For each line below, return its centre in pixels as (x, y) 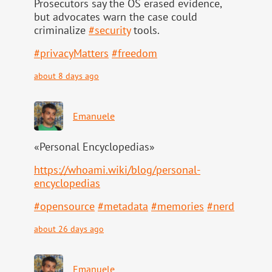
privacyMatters (74, 53)
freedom (138, 53)
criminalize (61, 30)
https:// (51, 170)
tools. (145, 30)
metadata (126, 206)
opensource (67, 206)
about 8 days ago (66, 76)
